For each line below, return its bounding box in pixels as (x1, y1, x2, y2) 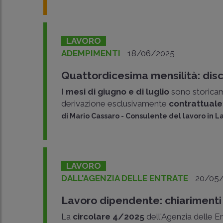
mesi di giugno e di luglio (66, 87, 172, 97)
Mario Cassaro (70, 112, 120, 120)
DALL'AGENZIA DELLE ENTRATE (61, 173, 189, 183)
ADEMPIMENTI (61, 48, 121, 58)
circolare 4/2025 (73, 212, 145, 222)
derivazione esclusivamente (61, 99, 169, 109)
